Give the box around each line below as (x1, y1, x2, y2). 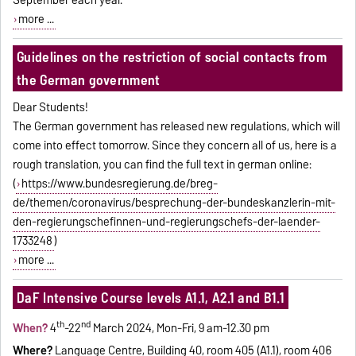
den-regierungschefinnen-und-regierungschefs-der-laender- (13, 211, 321, 231)
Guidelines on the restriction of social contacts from (16, 44, 327, 68)
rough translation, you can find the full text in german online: (13, 154, 312, 174)
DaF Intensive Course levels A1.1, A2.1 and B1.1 (16, 285, 285, 309)
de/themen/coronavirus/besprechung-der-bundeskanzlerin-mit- (13, 192, 336, 212)
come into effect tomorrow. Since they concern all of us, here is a (13, 135, 338, 155)
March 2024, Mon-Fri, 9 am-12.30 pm (91, 318, 270, 338)
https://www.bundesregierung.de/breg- (21, 173, 218, 193)
